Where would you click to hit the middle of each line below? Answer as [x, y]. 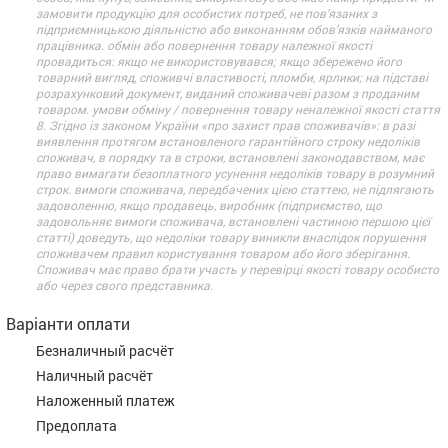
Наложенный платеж [105, 401]
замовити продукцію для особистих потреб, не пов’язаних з [206, 13]
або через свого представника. [124, 285]
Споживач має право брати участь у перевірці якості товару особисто [237, 269]
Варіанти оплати [68, 324]
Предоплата [76, 426]
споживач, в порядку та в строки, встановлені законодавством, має [230, 157]
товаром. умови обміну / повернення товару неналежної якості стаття [238, 109]
